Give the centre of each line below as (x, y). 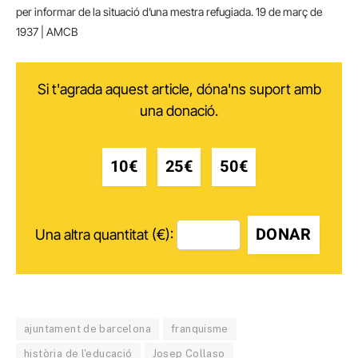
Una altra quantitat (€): (104, 235)
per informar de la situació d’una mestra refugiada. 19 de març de (169, 12)
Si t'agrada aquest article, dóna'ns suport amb (179, 89)
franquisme (199, 329)
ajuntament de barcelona (88, 329)
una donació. (179, 111)
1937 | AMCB (47, 32)
